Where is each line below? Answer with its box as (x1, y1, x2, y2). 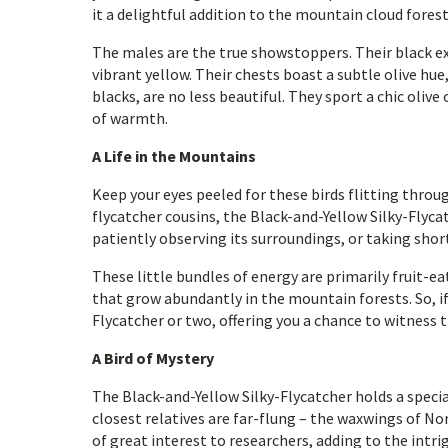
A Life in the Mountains (92, 146, 256, 166)
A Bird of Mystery (92, 348, 214, 368)
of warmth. (92, 108, 168, 128)
